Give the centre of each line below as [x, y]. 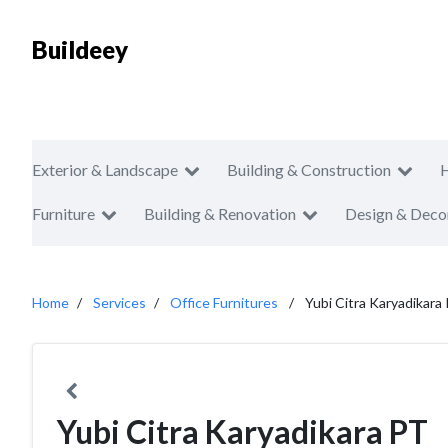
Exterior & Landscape [105, 169]
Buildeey [80, 49]
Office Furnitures [224, 302]
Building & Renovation [220, 213]
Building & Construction [309, 169]
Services [119, 302]
